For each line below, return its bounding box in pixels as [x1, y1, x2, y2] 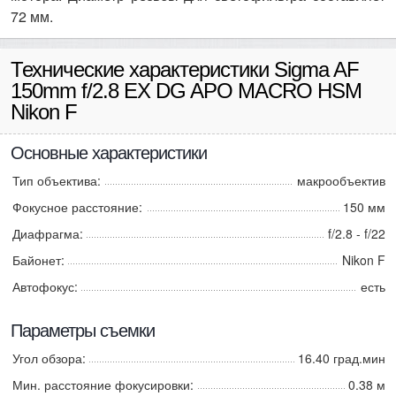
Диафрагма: [12, 225, 83, 242]
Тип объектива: [12, 171, 101, 189]
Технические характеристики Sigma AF [11, 57, 359, 81]
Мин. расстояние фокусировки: [12, 376, 194, 393]
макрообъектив [297, 171, 385, 189]
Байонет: [12, 251, 65, 269]
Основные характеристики [11, 143, 207, 163]
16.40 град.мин [298, 349, 385, 367]
